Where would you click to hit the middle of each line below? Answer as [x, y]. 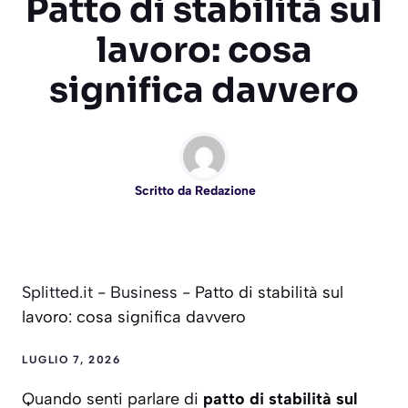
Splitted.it [57, 293]
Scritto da [164, 191]
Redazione [225, 191]
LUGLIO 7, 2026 [71, 360]
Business [144, 293]
